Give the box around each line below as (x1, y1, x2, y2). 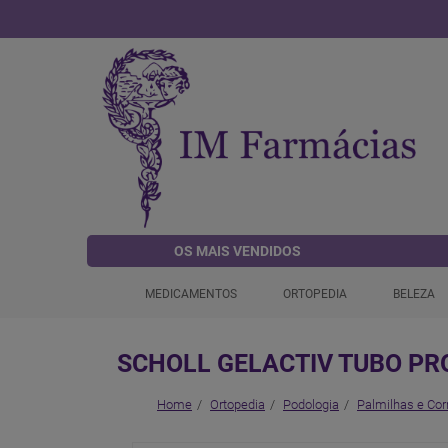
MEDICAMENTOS (145, 287, 237, 301)
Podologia (283, 397, 339, 412)
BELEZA (393, 287, 435, 301)
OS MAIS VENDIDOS (174, 243, 302, 259)
